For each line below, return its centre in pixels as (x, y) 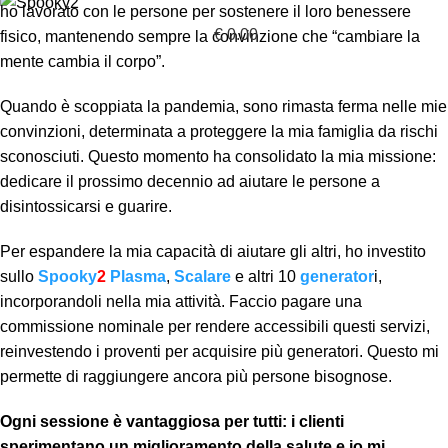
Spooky (67, 276)
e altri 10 (265, 276)
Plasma (136, 276)
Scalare (202, 276)
